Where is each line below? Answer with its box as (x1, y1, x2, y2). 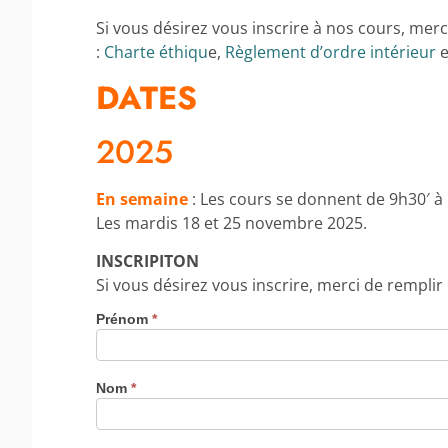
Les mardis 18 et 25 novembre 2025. (96, 211, 367, 234)
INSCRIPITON (96, 250, 199, 273)
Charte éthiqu (104, 41, 208, 64)
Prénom (96, 310, 152, 327)
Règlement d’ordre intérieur (225, 41, 436, 64)
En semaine (96, 187, 188, 210)
